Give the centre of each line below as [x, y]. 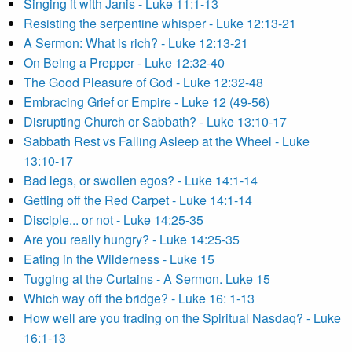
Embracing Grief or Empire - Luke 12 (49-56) [147, 102]
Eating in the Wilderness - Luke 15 [119, 259]
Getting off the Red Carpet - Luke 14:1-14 [138, 200]
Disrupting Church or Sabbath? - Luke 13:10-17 [155, 121]
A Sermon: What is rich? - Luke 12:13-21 [136, 43]
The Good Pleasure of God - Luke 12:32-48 [143, 82]
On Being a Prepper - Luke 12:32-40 [124, 62]
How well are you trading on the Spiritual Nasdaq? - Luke [182, 318]
